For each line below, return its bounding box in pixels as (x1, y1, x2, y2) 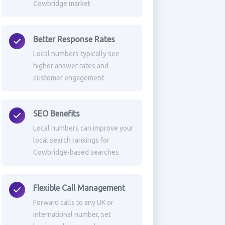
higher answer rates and (33, 62, 108, 70)
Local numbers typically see (33, 50, 120, 58)
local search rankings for (33, 136, 109, 144)
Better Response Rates (33, 35, 115, 44)
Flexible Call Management (33, 183, 125, 192)
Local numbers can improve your (33, 124, 134, 132)
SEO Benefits (33, 109, 80, 118)
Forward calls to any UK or (33, 198, 114, 206)
